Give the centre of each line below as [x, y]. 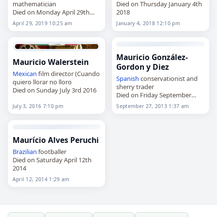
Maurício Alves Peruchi [55, 140]
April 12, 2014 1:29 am [41, 179]
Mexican [24, 73]
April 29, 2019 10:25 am [42, 23]
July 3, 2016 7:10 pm [38, 106]
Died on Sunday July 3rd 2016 [54, 90]
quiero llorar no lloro [42, 82]
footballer [51, 151]
